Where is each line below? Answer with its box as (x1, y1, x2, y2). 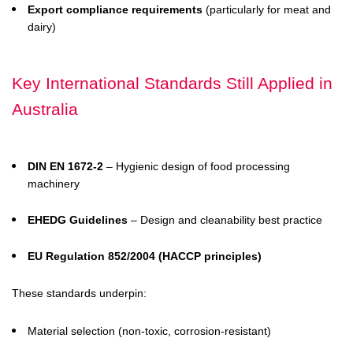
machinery (28, 177, 80, 190)
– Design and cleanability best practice (128, 214, 322, 226)
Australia (12, 100, 78, 118)
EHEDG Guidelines (28, 214, 128, 226)
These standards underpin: (12, 287, 147, 299)
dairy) (28, 20, 56, 33)
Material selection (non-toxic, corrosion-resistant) (28, 325, 271, 337)
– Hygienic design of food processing (103, 160, 290, 173)
